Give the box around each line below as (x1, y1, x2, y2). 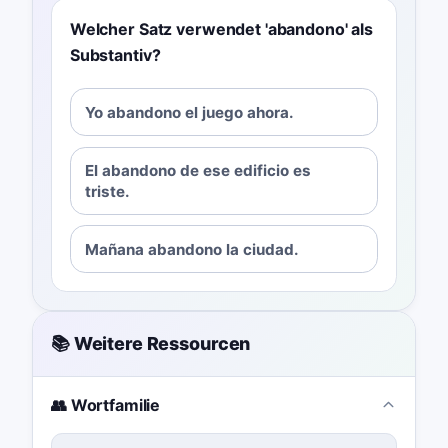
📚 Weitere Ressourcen (50, 333, 251, 355)
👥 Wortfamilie (50, 394, 161, 415)
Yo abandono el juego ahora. (85, 102, 295, 122)
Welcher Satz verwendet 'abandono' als (69, 19, 374, 40)
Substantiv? (69, 45, 161, 66)
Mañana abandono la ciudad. (85, 239, 300, 259)
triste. (85, 181, 131, 201)
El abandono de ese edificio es (85, 160, 312, 180)
